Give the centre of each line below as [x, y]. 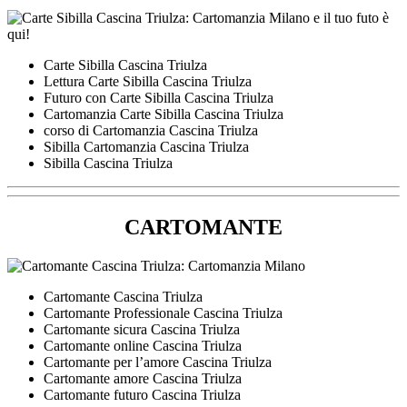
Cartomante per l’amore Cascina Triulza [158, 362]
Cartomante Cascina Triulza [123, 297]
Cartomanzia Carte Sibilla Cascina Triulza [164, 114]
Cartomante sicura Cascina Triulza [142, 330]
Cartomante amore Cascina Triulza [143, 379]
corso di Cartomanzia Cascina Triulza [151, 131]
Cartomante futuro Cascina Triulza [142, 395]
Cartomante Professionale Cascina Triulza [163, 313]
